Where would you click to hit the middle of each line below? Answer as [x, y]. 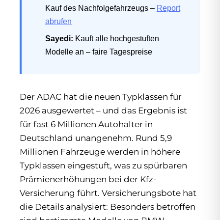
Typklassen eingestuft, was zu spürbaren [103, 165]
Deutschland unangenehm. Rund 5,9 [96, 138]
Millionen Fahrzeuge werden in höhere [100, 152]
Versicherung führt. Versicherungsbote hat [108, 193]
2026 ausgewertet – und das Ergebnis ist [103, 110]
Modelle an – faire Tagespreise [99, 52]
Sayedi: [59, 39]
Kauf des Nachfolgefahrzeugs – [101, 8]
